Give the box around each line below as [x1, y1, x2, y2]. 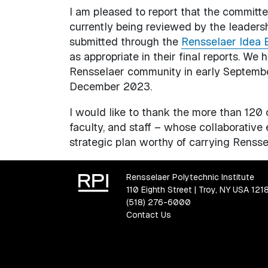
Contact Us [126, 209, 171, 220]
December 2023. [69, 79, 152, 93]
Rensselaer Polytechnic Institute [126, 171, 254, 182]
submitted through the [69, 34, 181, 48]
